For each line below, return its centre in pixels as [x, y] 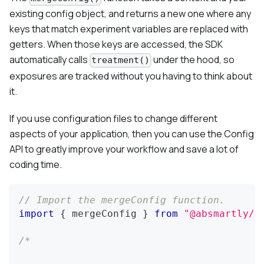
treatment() [121, 60]
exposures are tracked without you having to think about [131, 76]
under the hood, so [193, 60]
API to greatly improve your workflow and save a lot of [124, 149]
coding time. [36, 164]
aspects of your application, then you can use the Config [132, 133]
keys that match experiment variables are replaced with [129, 29]
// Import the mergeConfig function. [122, 200]
